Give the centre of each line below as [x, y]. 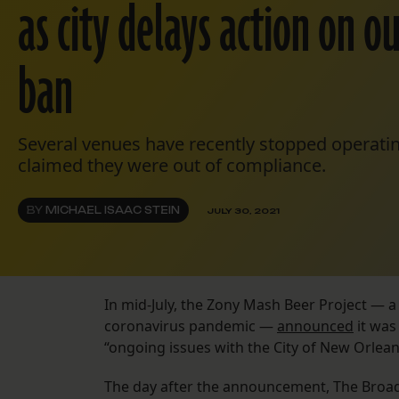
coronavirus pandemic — [191, 326]
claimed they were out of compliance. [172, 166]
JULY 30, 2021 [243, 210]
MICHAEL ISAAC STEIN [113, 211]
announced [315, 326]
